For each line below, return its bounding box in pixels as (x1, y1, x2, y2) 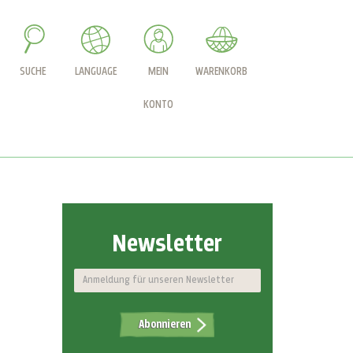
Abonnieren (139, 319, 191, 330)
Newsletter (112, 232, 223, 257)
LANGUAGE (74, 66, 117, 77)
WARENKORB (195, 66, 247, 77)
